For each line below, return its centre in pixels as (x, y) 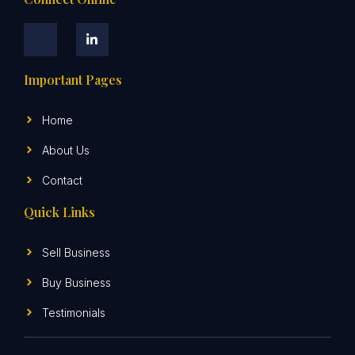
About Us (65, 150)
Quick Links (59, 212)
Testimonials (73, 312)
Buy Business (76, 282)
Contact (62, 180)
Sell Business (76, 252)
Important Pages (73, 79)
